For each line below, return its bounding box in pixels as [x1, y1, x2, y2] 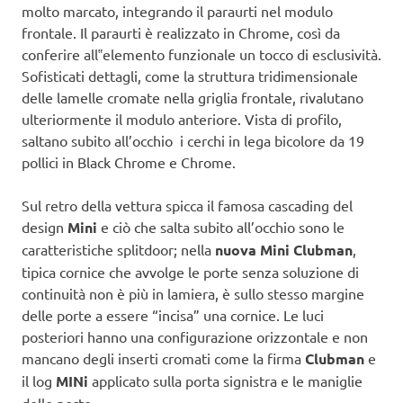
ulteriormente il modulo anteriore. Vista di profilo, [22, 109, 342, 128]
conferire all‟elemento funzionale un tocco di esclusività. [22, 44, 381, 63]
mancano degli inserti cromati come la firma [22, 348, 305, 367]
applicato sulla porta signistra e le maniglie [92, 371, 363, 390]
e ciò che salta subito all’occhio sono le [97, 217, 345, 236]
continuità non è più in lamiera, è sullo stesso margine [22, 283, 364, 302]
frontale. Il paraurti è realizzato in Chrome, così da [22, 22, 340, 41]
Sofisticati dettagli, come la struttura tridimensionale [22, 66, 358, 85]
